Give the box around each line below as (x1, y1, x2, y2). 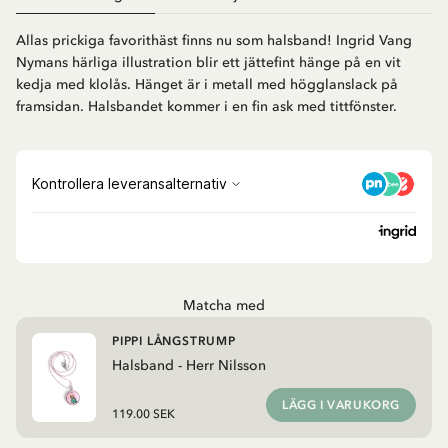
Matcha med (183, 297, 265, 315)
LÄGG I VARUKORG (282, 398, 400, 413)
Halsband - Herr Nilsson (112, 357, 266, 375)
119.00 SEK (112, 407, 175, 422)
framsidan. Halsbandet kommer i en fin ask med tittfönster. (16, 98, 397, 116)
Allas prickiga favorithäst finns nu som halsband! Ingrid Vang (16, 32, 412, 50)
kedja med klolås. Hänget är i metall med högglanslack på (16, 76, 398, 94)
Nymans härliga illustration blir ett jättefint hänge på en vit (16, 54, 401, 72)
